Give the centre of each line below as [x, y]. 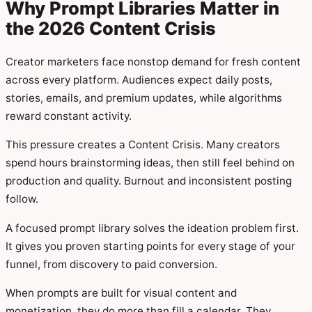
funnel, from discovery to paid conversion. [111, 264]
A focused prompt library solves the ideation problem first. [152, 228]
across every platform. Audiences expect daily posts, [139, 80]
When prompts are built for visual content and [121, 292]
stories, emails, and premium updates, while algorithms [144, 98]
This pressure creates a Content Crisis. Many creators [143, 145]
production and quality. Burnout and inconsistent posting [149, 181]
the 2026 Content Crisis [111, 28]
